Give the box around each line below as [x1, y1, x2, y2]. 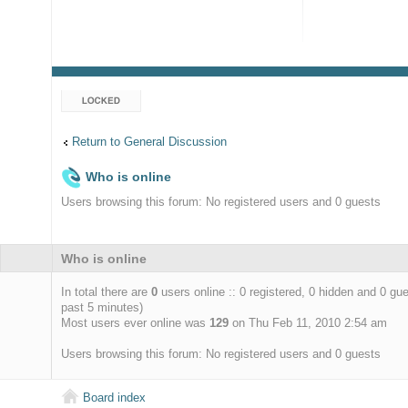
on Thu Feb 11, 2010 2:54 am [229, 315, 388, 330]
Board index [83, 391, 147, 405]
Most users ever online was [61, 315, 210, 330]
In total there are [61, 284, 152, 299]
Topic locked [61, 90, 128, 105]
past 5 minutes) [61, 300, 144, 314]
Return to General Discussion [72, 134, 228, 148]
